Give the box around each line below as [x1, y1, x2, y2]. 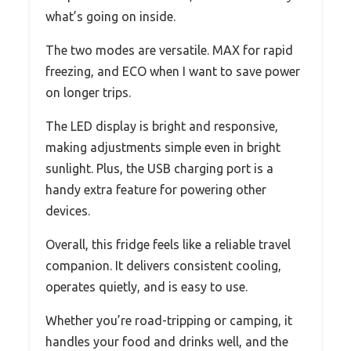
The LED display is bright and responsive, [45, 119, 278, 134]
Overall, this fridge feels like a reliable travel [45, 237, 291, 252]
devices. [45, 204, 90, 219]
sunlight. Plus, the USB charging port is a [45, 161, 273, 176]
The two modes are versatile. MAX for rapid [45, 43, 293, 58]
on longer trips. [45, 85, 131, 100]
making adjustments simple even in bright [45, 140, 280, 155]
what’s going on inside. [45, 9, 175, 24]
